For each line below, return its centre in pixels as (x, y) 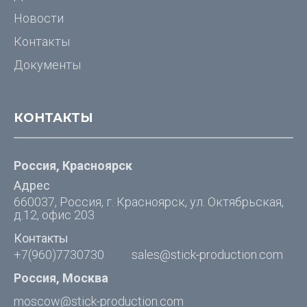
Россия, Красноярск (73, 165)
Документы (47, 65)
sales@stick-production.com (207, 255)
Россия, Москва (61, 278)
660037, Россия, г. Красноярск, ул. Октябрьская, (149, 202)
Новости (39, 18)
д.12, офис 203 (54, 215)
